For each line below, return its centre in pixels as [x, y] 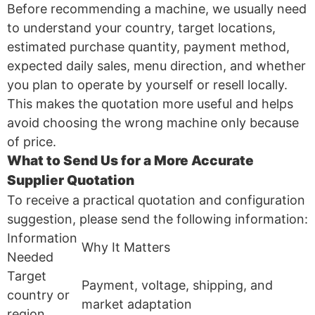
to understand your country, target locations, [141, 27]
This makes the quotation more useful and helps [150, 103]
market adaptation [137, 304]
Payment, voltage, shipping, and [177, 285]
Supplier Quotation [71, 180]
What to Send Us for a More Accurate [130, 160]
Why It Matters [126, 247]
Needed [30, 257]
